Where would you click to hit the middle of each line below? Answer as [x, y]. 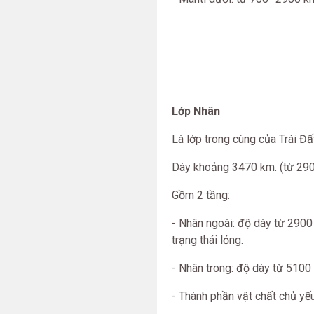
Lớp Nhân [196, 111]
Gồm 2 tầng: [201, 195]
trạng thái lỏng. [207, 240]
